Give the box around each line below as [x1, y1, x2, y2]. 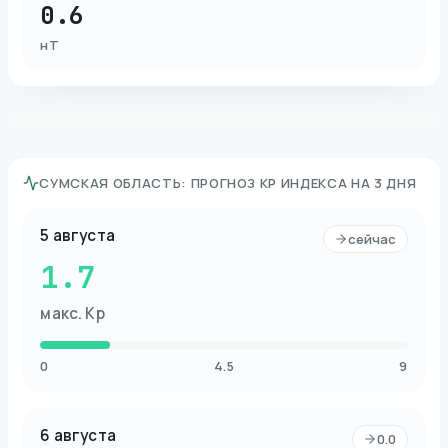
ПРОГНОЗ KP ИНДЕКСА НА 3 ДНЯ [190, 173, 417, 192]
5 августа [40, 224, 115, 246]
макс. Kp [40, 302, 105, 324]
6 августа [40, 424, 116, 446]
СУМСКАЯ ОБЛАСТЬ [39, 173, 182, 192]
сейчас [347, 229, 397, 248]
